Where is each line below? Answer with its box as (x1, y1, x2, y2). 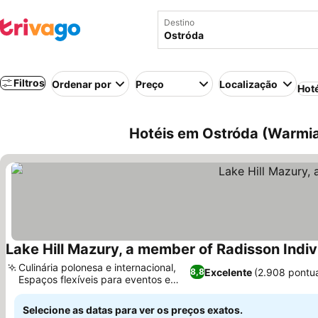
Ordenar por (52, 77, 111, 90)
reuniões (18, 285, 57, 297)
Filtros (13, 77, 45, 89)
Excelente (204, 265, 252, 278)
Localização (219, 77, 278, 90)
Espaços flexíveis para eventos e (18, 273, 170, 285)
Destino (164, 17, 194, 28)
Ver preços (5, 285, 47, 296)
